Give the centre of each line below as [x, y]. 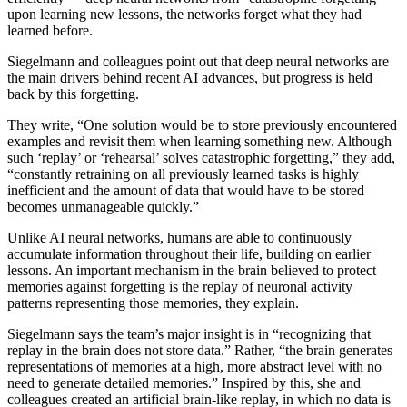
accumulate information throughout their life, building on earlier [189, 253]
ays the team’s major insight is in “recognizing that [227, 333]
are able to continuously [282, 237]
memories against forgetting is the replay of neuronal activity [180, 286]
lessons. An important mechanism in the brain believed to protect [192, 270]
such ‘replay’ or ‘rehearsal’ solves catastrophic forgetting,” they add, [201, 157]
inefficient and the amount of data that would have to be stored [186, 190]
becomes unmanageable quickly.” [103, 206]
